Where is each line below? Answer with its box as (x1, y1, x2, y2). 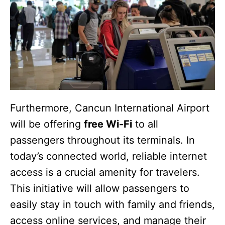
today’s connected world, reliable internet (10, 150, 207, 162)
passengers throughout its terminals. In (10, 134, 195, 146)
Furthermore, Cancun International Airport (10, 101, 209, 114)
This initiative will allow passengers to (10, 182, 189, 194)
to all (132, 118, 158, 130)
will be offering (10, 118, 84, 130)
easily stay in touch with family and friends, (10, 198, 215, 210)
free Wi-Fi (84, 118, 132, 130)
